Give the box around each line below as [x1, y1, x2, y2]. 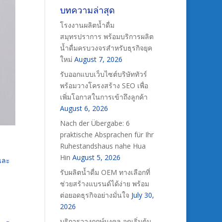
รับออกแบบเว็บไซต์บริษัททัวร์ [59, 69, 147, 79]
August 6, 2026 [59, 104, 108, 113]
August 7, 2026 [74, 55, 122, 64]
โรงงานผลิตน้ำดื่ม [59, 20, 114, 30]
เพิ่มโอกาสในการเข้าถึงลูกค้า [59, 92, 148, 102]
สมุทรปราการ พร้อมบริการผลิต [59, 32, 154, 41]
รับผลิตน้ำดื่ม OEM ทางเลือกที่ [59, 167, 150, 177]
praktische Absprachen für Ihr [59, 130, 154, 139]
